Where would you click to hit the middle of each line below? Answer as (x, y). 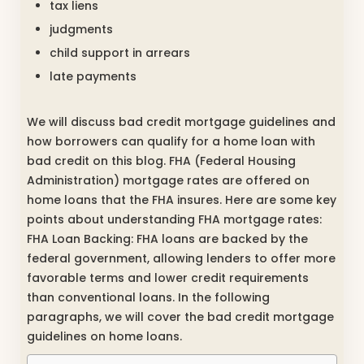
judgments (81, 29)
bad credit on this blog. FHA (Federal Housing (161, 160)
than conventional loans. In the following (148, 297)
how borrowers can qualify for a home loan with (171, 141)
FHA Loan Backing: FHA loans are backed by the (167, 238)
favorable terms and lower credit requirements (168, 277)
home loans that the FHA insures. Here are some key (182, 199)
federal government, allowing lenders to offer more (181, 258)
